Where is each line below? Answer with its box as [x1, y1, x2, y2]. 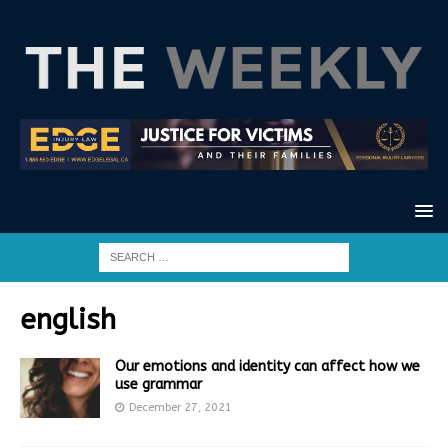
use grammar [115, 375, 202, 393]
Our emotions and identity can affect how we [115, 357, 420, 375]
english [20, 302, 116, 336]
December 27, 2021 [129, 400, 232, 414]
